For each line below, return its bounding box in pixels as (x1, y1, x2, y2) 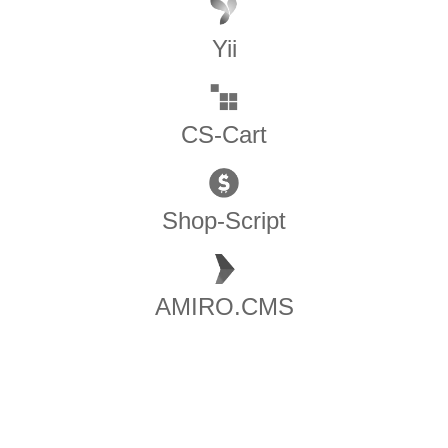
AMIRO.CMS (154, 292, 294, 320)
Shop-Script (162, 206, 286, 234)
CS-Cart (181, 120, 267, 148)
